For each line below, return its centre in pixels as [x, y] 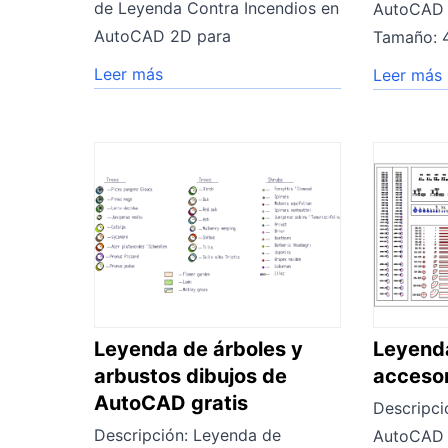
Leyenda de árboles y [198, 348]
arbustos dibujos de [190, 375]
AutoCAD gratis [171, 402]
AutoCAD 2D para [162, 35]
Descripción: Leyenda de [187, 434]
